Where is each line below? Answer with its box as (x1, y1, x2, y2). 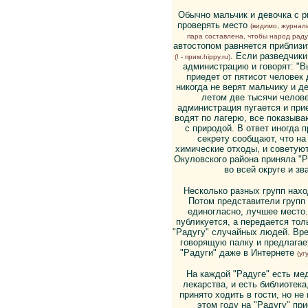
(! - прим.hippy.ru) (174, 53, 230, 60)
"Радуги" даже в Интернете (180, 247, 297, 258)
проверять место (177, 20, 250, 30)
